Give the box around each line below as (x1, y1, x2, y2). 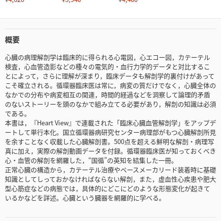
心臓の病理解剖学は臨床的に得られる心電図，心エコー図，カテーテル (5, 52, 210, 62)
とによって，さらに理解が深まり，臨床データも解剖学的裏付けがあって (5, 71, 215, 81)
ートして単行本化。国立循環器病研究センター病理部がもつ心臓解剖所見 (5, 127, 216, 137)
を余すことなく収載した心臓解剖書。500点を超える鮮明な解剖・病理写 (5, 137, 214, 147)
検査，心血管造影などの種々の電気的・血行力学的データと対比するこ (5, 62, 210, 72)
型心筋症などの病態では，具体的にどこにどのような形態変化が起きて (5, 184, 210, 193)
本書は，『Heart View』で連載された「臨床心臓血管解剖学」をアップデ (5, 118, 216, 128)
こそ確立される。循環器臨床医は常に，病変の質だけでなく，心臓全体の (5, 80, 216, 90)
